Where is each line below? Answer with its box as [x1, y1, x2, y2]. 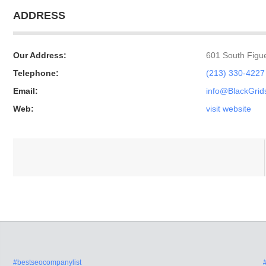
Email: [13, 86, 38, 96]
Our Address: [13, 50, 66, 60]
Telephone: [13, 68, 59, 78]
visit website [206, 104, 251, 113]
